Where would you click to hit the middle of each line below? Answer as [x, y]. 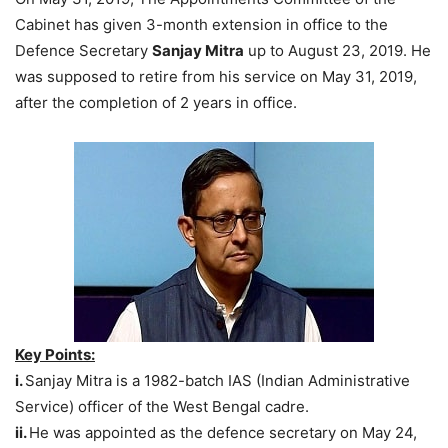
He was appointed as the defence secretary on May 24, [223, 432]
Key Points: [55, 354]
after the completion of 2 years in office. [156, 102]
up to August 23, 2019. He [337, 50]
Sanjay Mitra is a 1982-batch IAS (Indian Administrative [217, 380]
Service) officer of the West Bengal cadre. [162, 406]
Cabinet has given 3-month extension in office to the [201, 24]
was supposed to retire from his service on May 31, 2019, [216, 76]
